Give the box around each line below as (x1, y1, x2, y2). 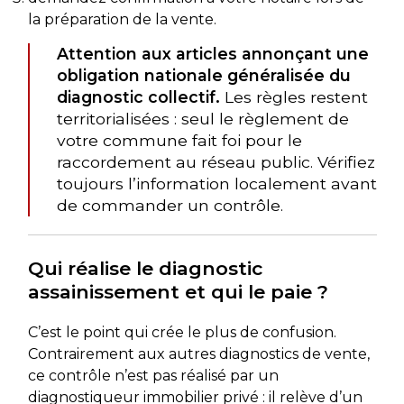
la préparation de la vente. (27, 10, 216, 28)
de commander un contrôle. (56, 195, 283, 215)
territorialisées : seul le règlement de (56, 108, 349, 128)
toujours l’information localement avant (56, 173, 377, 193)
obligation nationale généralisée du (56, 65, 351, 85)
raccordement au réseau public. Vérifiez (56, 151, 375, 171)
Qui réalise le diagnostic (27, 256, 262, 280)
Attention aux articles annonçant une (56, 43, 369, 63)
